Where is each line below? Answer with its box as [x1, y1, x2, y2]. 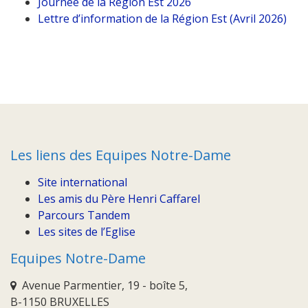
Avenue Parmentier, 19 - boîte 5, [22, 278, 188, 293]
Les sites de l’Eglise [38, 224, 135, 239]
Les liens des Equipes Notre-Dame [10, 146, 231, 164]
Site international [38, 175, 127, 190]
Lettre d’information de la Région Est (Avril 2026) [38, 11, 287, 26]
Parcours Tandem [38, 208, 130, 223]
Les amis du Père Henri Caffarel [38, 191, 200, 206]
